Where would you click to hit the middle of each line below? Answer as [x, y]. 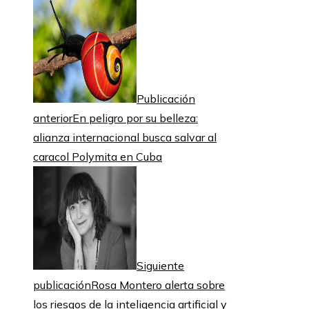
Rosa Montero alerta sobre [158, 285]
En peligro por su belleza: [135, 118]
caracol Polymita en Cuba [98, 157]
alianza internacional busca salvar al [125, 138]
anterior [53, 118]
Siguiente [160, 266]
